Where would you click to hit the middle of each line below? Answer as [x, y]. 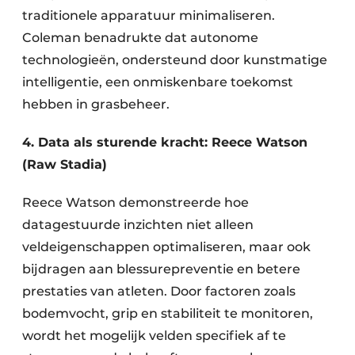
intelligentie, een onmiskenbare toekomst [158, 82]
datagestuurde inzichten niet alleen [138, 225]
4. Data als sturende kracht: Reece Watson [165, 143]
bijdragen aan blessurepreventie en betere [161, 269]
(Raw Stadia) [65, 165]
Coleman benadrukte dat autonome [140, 38]
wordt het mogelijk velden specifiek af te [154, 336]
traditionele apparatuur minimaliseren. [149, 16]
